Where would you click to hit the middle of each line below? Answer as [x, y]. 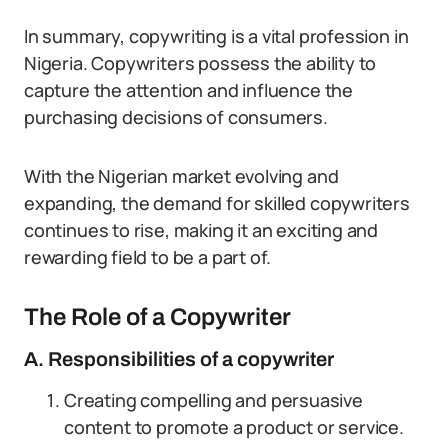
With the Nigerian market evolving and [181, 176]
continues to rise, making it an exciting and [201, 230]
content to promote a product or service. [234, 427]
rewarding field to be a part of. [148, 257]
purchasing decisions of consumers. [176, 117]
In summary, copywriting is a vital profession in [216, 36]
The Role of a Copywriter [157, 317]
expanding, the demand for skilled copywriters [217, 203]
